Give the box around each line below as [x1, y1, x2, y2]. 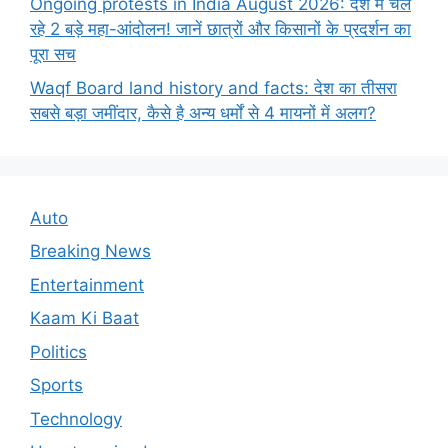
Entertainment [30, 274, 144, 295]
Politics [30, 341, 87, 362]
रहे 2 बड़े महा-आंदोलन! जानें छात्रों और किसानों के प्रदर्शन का [30, 19, 411, 40]
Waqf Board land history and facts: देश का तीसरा [30, 77, 397, 98]
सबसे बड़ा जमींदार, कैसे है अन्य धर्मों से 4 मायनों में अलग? [30, 102, 376, 123]
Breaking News [30, 241, 151, 262]
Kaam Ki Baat [30, 308, 139, 329]
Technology [30, 408, 122, 429]
